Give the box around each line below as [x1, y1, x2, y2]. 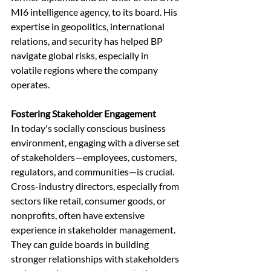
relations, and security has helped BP [11, 35, 165, 47]
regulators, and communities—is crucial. [11, 166, 176, 178]
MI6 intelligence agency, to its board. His [11, 6, 179, 18]
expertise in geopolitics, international [11, 21, 166, 33]
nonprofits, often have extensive [11, 209, 146, 221]
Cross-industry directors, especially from [11, 180, 181, 192]
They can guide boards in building [11, 238, 151, 250]
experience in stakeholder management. [11, 224, 177, 236]
